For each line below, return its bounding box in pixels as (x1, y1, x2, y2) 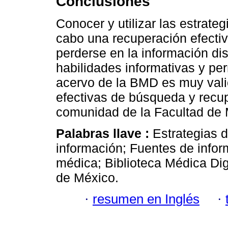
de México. (56, 170, 119, 185)
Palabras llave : (56, 126, 153, 140)
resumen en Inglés (93, 192, 199, 207)
